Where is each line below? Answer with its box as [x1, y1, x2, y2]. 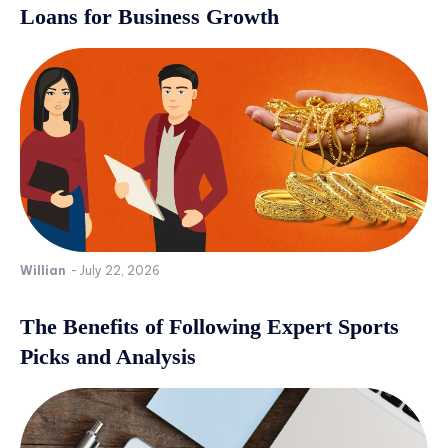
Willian [20, 262, 66, 278]
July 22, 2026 [79, 262, 160, 278]
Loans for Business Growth [20, 3, 279, 29]
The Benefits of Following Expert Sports [20, 313, 399, 339]
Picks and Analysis [20, 343, 196, 369]
